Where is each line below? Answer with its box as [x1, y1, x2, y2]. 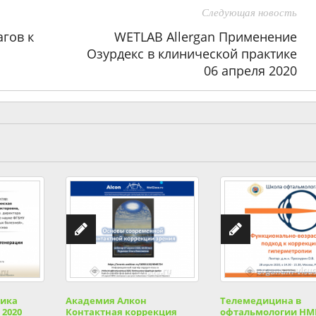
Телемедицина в [220, 294, 302, 307]
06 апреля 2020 [203, 62, 297, 79]
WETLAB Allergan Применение [114, 28, 297, 45]
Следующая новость [201, 7, 297, 18]
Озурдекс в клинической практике [86, 45, 297, 62]
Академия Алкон [65, 294, 147, 307]
